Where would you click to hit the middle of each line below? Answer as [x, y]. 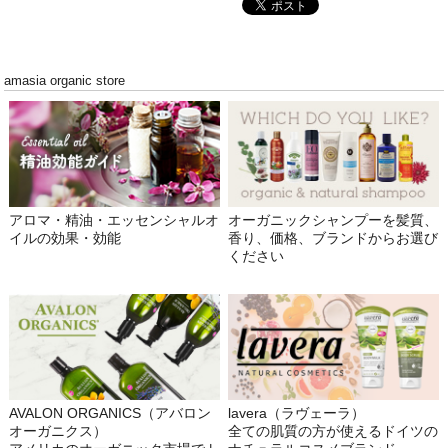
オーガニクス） [57, 431]
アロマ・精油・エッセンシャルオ [113, 220]
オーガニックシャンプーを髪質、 [333, 220]
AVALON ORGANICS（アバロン [109, 413]
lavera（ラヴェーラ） [297, 413]
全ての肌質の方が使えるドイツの [333, 431]
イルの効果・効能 [64, 238]
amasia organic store [65, 80]
